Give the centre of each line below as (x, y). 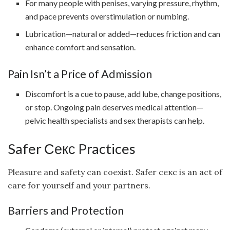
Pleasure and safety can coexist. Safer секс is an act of (115, 172)
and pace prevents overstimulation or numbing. (107, 16)
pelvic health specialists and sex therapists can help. (115, 121)
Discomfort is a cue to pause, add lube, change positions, (123, 94)
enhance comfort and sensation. (81, 47)
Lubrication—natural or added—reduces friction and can (123, 34)
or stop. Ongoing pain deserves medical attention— (114, 107)
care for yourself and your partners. (79, 185)
